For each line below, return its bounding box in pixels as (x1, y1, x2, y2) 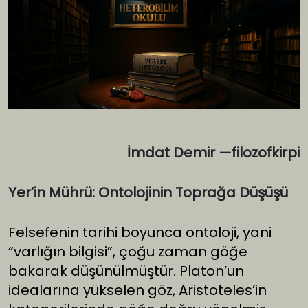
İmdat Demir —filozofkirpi (127, 143, 300, 163)
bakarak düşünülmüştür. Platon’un (8, 261, 244, 281)
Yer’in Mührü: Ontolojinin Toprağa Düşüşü (8, 183, 288, 203)
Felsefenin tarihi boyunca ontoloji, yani (8, 223, 272, 243)
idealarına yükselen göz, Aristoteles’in (8, 280, 267, 300)
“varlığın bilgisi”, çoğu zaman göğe (8, 242, 247, 262)
